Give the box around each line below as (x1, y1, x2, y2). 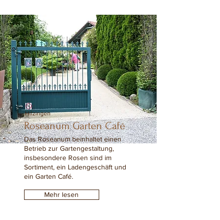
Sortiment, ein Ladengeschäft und (24, 163, 126, 171)
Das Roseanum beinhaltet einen (24, 135, 121, 143)
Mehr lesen (44, 191, 79, 198)
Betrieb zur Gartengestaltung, (24, 144, 114, 152)
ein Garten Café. (24, 172, 73, 180)
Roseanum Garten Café (24, 120, 125, 132)
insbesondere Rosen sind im (24, 154, 111, 162)
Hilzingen (25, 110, 51, 117)
